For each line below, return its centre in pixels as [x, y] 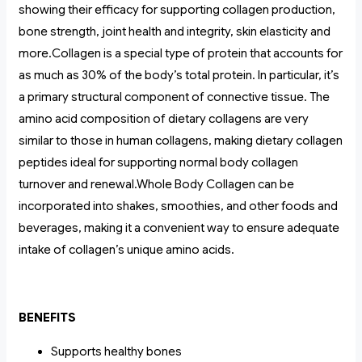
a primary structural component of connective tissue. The [174, 97]
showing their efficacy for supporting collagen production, [177, 10]
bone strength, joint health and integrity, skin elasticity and [175, 32]
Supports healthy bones [116, 352]
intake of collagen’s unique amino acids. [126, 250]
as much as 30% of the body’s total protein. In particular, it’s [179, 76]
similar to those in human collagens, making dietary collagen [181, 141]
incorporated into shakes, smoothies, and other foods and [178, 206]
